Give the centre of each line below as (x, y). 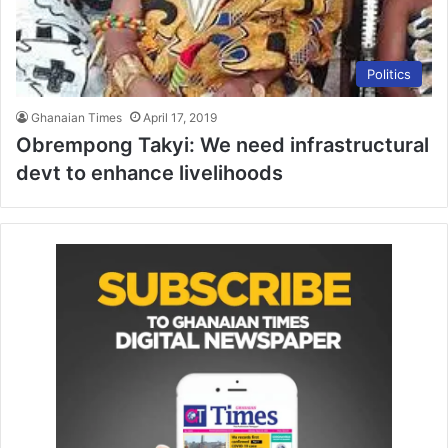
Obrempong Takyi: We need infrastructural (222, 145)
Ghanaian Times (76, 118)
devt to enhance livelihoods (149, 173)
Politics (389, 74)
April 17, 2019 (180, 118)
